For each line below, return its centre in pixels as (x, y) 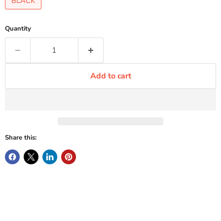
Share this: (21, 138)
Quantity (18, 29)
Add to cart (110, 76)
